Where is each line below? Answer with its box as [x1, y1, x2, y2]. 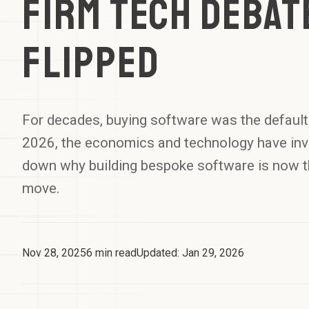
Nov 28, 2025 [22, 246, 86, 259]
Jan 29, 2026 [182, 246, 244, 259]
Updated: [137, 246, 179, 259]
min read [92, 246, 137, 259]
